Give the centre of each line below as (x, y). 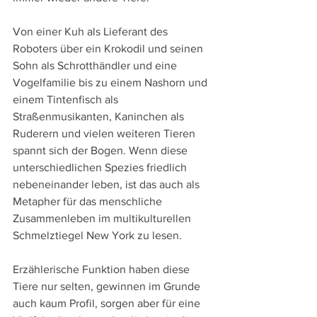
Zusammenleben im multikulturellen (103, 218)
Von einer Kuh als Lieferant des (92, 31)
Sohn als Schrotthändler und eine (96, 65)
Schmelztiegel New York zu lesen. (97, 235)
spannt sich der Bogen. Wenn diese (102, 150)
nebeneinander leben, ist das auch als (108, 184)
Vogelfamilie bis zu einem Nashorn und (111, 82)
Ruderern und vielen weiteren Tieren (105, 133)
